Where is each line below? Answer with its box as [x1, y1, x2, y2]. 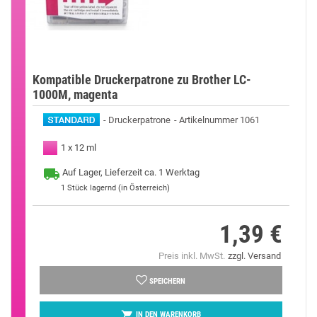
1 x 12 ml [61, 142, 96, 153]
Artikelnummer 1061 [179, 114, 260, 125]
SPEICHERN [149, 276, 186, 286]
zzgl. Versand [227, 250, 281, 261]
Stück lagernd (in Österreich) [67, 183, 170, 192]
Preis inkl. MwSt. [158, 250, 225, 261]
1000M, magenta [33, 86, 117, 102]
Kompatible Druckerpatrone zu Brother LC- [33, 71, 251, 87]
